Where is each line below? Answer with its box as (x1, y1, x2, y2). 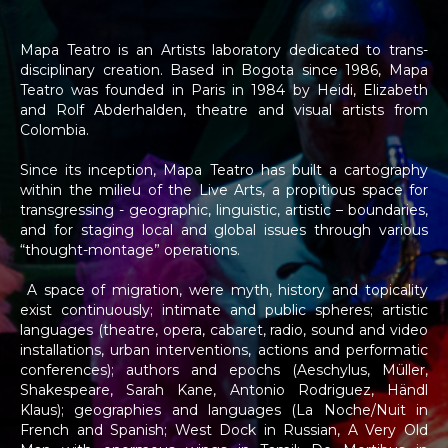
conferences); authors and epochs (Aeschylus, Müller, (20, 361, 428, 379)
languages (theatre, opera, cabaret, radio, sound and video (20, 321, 428, 339)
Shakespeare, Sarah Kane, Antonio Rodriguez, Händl (20, 381, 428, 399)
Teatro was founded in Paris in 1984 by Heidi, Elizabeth (20, 81, 428, 99)
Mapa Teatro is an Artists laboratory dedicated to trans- (20, 41, 428, 59)
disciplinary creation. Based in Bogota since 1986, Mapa (20, 61, 428, 79)
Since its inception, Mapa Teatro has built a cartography (20, 161, 428, 179)
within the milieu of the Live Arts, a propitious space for (20, 181, 428, 199)
